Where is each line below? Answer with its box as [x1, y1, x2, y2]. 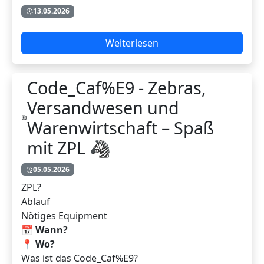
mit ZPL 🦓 [27, 136, 111, 159]
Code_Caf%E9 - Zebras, [27, 75, 207, 99]
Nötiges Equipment [21, 209, 107, 222]
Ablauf [21, 194, 50, 208]
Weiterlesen [105, 36, 159, 49]
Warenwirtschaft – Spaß [27, 115, 214, 139]
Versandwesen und [27, 95, 180, 119]
